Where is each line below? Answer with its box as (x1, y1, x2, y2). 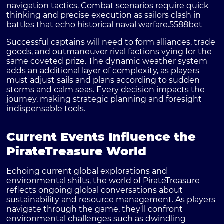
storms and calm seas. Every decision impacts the (6, 85, 205, 95)
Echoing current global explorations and (6, 166, 168, 176)
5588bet (169, 20, 203, 30)
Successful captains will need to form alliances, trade (6, 37, 216, 47)
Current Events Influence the (6, 129, 196, 144)
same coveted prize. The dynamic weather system (6, 56, 208, 66)
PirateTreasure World (6, 144, 147, 159)
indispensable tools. (6, 104, 86, 114)
